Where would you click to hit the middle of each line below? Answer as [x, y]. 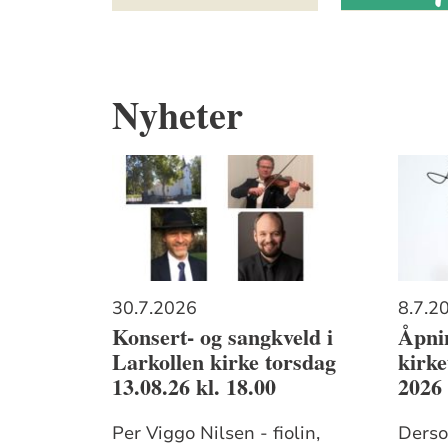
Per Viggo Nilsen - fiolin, [216, 432]
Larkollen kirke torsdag [224, 362]
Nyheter [178, 114]
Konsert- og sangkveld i [223, 337]
